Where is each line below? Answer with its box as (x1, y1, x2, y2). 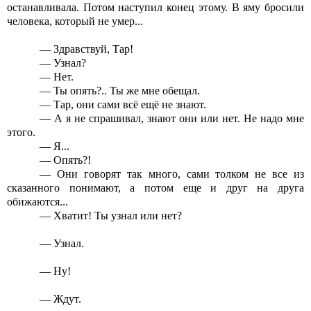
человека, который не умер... (7, 15, 143, 28)
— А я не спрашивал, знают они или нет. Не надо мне (40, 112, 304, 125)
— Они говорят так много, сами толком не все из (40, 168, 304, 180)
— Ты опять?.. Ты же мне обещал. (40, 85, 201, 97)
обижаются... (7, 196, 68, 208)
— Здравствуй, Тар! (40, 43, 134, 56)
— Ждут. (40, 293, 82, 305)
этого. (7, 126, 35, 139)
